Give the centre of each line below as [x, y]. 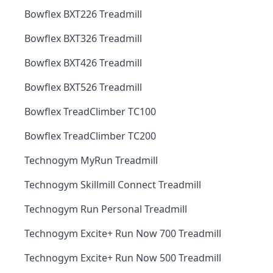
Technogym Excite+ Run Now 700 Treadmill [123, 233]
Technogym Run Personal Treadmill [106, 209]
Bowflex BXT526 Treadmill [83, 87]
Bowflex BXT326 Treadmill [83, 38]
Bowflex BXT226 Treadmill [83, 14]
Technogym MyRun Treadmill [91, 160]
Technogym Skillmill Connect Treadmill [113, 185]
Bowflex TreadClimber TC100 [90, 112]
